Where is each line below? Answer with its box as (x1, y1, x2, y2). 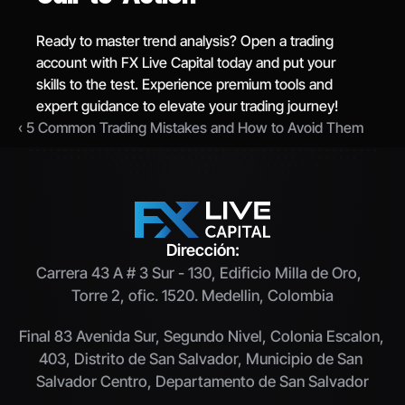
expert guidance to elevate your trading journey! (36, 97, 339, 115)
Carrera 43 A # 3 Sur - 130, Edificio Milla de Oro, (36, 264, 362, 282)
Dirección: (165, 240, 240, 259)
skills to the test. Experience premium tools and (36, 75, 334, 93)
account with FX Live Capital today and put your (36, 53, 336, 71)
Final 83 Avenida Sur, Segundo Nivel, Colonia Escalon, (19, 327, 384, 345)
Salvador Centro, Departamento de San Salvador (36, 372, 369, 391)
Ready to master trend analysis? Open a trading (36, 32, 334, 50)
